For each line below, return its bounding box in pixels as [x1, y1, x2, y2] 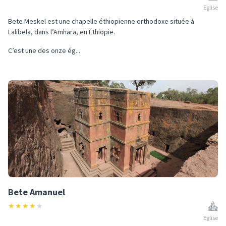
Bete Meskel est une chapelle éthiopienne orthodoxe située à [8, 17, 194, 26]
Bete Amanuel [8, 186, 65, 198]
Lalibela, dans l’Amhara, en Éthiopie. [8, 27, 115, 36]
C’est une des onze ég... [8, 46, 80, 55]
